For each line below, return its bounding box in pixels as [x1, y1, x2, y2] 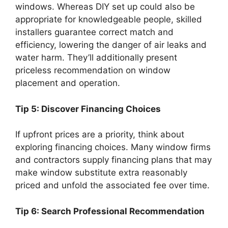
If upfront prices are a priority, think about [15, 129, 184, 140]
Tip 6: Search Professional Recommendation [15, 206, 205, 216]
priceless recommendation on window [15, 65, 170, 76]
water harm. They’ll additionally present [15, 52, 177, 63]
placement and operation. [15, 78, 120, 89]
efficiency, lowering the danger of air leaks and [15, 40, 207, 50]
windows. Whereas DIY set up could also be [15, 2, 195, 12]
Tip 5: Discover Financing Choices [15, 103, 161, 114]
